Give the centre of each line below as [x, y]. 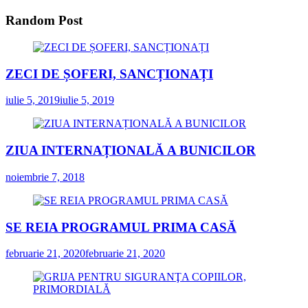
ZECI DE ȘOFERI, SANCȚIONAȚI [109, 74]
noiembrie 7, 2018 [45, 177]
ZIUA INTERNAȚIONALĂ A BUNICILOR [131, 151]
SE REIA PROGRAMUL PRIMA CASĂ [121, 227]
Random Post [44, 21]
